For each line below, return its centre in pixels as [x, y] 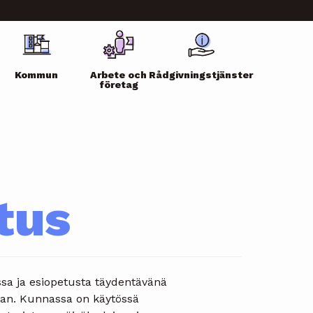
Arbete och [119, 75]
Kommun [37, 75]
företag [118, 85]
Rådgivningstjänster [201, 75]
